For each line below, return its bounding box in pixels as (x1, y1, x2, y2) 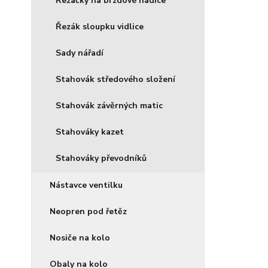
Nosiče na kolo (50, 232, 110, 243)
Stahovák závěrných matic (56, 100, 163, 111)
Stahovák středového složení (56, 74, 175, 85)
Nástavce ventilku (50, 179, 123, 191)
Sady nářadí (56, 47, 103, 59)
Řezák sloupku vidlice (56, 21, 144, 32)
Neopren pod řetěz (50, 206, 127, 217)
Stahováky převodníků (56, 153, 147, 164)
